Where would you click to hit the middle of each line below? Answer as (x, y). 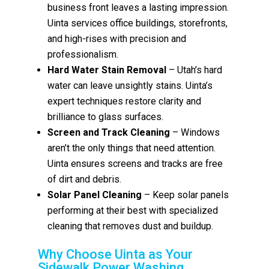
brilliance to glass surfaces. (106, 116)
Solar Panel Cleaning (95, 195)
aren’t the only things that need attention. (132, 148)
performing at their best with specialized (133, 210)
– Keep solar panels (186, 195)
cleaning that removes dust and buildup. (131, 226)
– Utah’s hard (195, 70)
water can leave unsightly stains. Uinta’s (130, 85)
